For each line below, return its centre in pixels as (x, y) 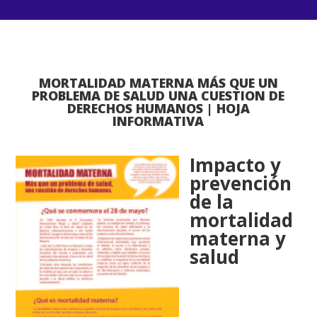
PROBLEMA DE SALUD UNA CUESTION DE (158, 96)
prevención (241, 183)
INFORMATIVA (158, 121)
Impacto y (236, 165)
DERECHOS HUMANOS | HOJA (158, 108)
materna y (238, 238)
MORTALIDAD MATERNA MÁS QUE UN (158, 83)
